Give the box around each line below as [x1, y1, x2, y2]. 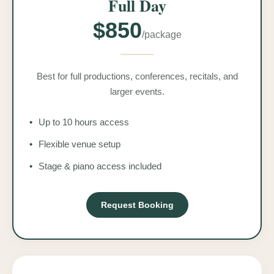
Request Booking [100, 199, 174, 210]
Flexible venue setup [39, 138, 120, 149]
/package [141, 29, 182, 40]
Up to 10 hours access [39, 116, 129, 127]
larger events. [109, 86, 165, 97]
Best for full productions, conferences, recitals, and [36, 70, 238, 81]
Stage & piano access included [39, 160, 161, 171]
